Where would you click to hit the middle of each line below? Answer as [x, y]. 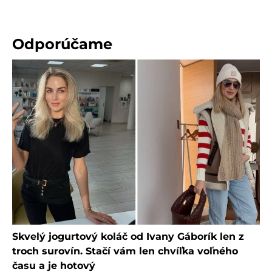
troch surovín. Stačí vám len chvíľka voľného [125, 251]
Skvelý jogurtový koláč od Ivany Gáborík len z [128, 236]
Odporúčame [62, 44]
